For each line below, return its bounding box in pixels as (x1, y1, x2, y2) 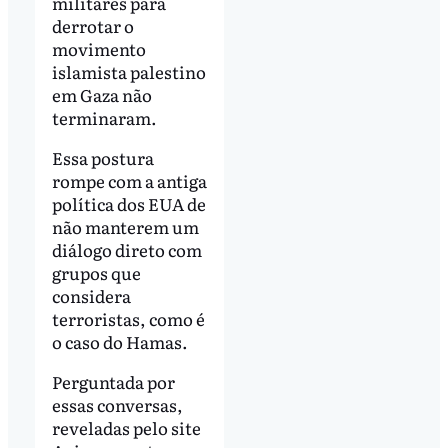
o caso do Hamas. (51, 328, 188, 354)
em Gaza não (51, 81, 152, 107)
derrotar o (51, 12, 134, 38)
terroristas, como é (51, 305, 205, 331)
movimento (51, 35, 146, 61)
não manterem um (51, 213, 199, 239)
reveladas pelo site (51, 414, 201, 440)
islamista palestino (51, 58, 206, 84)
